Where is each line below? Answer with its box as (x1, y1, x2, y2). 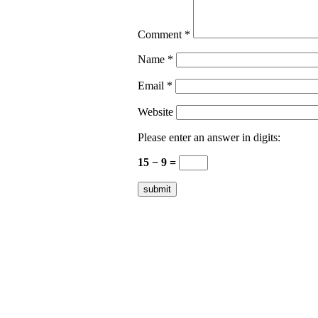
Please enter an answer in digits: (137, 131, 280, 144)
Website (137, 106, 173, 119)
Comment (137, 28, 185, 41)
